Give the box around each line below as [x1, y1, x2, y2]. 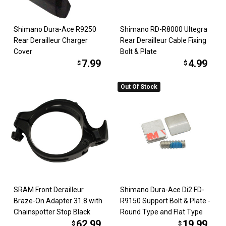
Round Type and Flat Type [120, 207, 203, 216]
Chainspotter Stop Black [14, 207, 91, 216]
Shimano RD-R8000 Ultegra [120, 25, 207, 34]
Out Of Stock [121, 83, 157, 91]
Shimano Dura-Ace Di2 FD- [120, 185, 204, 194]
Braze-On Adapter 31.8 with [14, 196, 103, 205]
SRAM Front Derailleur [14, 185, 84, 194]
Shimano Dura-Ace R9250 [14, 25, 97, 34]
